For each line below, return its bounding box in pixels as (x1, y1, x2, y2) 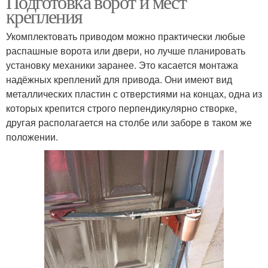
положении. (6, 130, 58, 144)
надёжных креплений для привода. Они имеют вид (6, 72, 232, 86)
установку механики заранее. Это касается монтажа (6, 58, 238, 72)
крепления (6, 3, 83, 29)
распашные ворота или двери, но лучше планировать (6, 44, 245, 57)
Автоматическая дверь (21, 47, 119, 59)
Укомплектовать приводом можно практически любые (6, 29, 245, 43)
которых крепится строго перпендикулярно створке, (6, 101, 237, 115)
